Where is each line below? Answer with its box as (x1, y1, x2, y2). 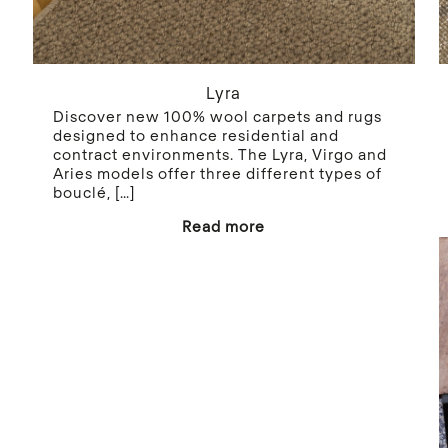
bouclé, (52, 183, 111, 202)
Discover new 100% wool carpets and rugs (52, 107, 382, 126)
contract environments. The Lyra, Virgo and (52, 145, 387, 164)
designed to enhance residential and (52, 126, 339, 145)
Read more (182, 217, 266, 236)
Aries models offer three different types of (52, 164, 382, 183)
